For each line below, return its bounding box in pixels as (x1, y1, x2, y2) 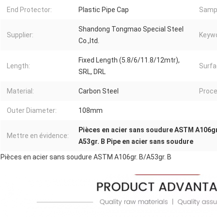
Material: (7, 87, 34, 95)
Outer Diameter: (7, 107, 57, 115)
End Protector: (7, 6, 52, 14)
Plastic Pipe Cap (78, 6, 129, 14)
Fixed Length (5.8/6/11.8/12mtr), (78, 56, 180, 64)
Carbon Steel (78, 87, 119, 95)
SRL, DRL (78, 68, 106, 76)
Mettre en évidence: (7, 132, 69, 140)
